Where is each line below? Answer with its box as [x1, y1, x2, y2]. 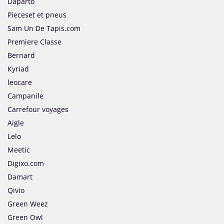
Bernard [7, 50, 35, 60]
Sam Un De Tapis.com [7, 23, 80, 33]
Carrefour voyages [7, 104, 68, 114]
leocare [7, 77, 32, 87]
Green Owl [7, 212, 43, 222]
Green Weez [7, 199, 48, 209]
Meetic [7, 145, 30, 155]
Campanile [7, 91, 43, 101]
